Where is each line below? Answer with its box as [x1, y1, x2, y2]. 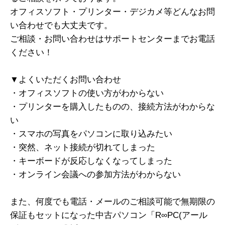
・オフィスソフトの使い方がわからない [10, 88, 164, 98]
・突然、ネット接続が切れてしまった [10, 143, 155, 153]
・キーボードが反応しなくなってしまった [10, 156, 172, 166]
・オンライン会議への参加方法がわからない [10, 170, 181, 180]
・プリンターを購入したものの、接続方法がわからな [10, 102, 215, 112]
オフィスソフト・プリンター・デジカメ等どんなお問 [10, 7, 215, 17]
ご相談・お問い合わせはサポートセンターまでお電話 [10, 34, 215, 44]
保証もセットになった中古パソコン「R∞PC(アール [10, 210, 207, 220]
